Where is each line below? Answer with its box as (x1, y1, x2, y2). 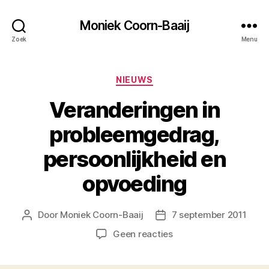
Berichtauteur (26, 209, 86, 221)
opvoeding (82, 170, 187, 197)
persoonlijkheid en (43, 145, 226, 172)
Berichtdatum (160, 209, 219, 221)
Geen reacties (113, 228, 173, 240)
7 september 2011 (171, 208, 247, 220)
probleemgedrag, (49, 121, 220, 148)
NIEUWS (116, 74, 153, 85)
